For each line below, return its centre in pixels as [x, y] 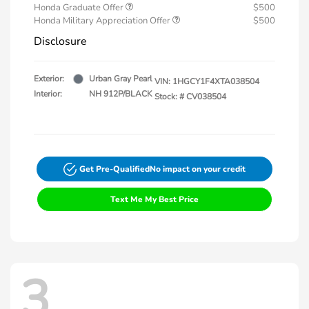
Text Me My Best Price [154, 200]
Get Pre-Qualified [115, 169]
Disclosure [60, 42]
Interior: [48, 94]
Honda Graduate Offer [80, 8]
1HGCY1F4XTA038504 [216, 82]
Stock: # [169, 97]
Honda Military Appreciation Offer [103, 21]
